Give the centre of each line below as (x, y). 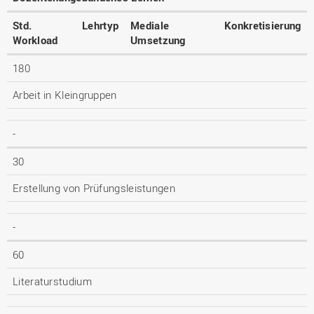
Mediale (150, 25)
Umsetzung (158, 40)
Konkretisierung (263, 25)
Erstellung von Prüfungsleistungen (94, 188)
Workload (35, 40)
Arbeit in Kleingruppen (65, 95)
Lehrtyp (101, 25)
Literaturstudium (52, 281)
